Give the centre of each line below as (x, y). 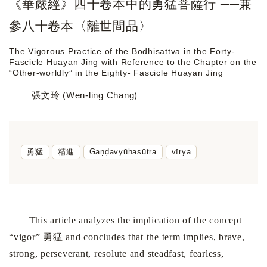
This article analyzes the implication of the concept (125, 221)
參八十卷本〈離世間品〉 (80, 26)
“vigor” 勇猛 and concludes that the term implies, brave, (127, 237)
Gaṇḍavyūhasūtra (123, 152)
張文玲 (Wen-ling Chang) (85, 95)
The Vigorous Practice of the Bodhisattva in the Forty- (122, 52)
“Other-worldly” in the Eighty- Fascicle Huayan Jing (116, 73)
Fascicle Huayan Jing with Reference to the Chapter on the (133, 62)
